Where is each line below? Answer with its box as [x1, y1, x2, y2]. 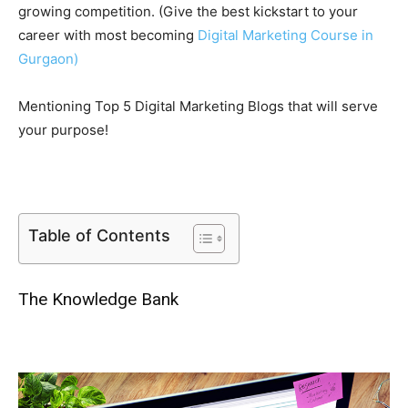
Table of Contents [28, 225, 170, 245]
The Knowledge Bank [18, 288, 178, 310]
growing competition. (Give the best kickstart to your [18, 2, 358, 20]
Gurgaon [18, 49, 74, 67]
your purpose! [18, 120, 108, 138]
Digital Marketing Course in [198, 25, 373, 44]
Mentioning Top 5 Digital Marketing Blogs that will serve [18, 97, 378, 115]
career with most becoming [18, 25, 198, 44]
